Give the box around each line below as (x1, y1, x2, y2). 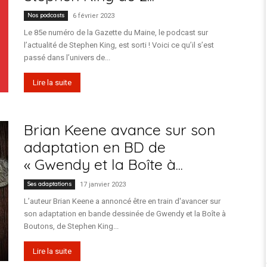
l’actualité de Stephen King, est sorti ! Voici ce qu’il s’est (24, 41, 214, 49)
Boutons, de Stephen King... (24, 222, 119, 231)
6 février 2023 (73, 12, 114, 20)
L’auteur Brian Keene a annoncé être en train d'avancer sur (24, 197, 221, 206)
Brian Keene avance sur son (24, 120, 215, 139)
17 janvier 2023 (80, 181, 126, 188)
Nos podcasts (27, 11, 64, 19)
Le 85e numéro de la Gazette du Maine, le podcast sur (24, 28, 208, 37)
